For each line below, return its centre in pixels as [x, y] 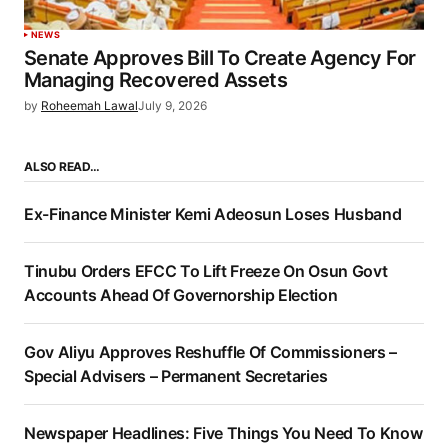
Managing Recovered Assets [155, 79]
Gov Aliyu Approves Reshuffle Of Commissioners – [210, 352]
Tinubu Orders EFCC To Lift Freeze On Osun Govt [206, 271]
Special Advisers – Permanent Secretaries [176, 376]
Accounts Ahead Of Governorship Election [181, 295]
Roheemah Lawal [89, 105]
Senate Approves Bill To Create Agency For [220, 57]
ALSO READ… [62, 167]
